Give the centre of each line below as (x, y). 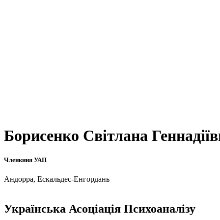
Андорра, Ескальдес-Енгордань (57, 179)
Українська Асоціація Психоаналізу (100, 208)
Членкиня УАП (25, 160)
